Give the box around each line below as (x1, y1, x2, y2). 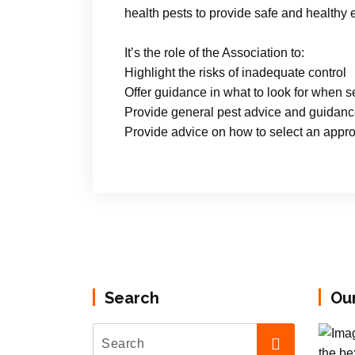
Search (105, 288, 159, 308)
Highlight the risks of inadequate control (124, 66, 346, 80)
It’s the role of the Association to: (124, 46, 304, 60)
